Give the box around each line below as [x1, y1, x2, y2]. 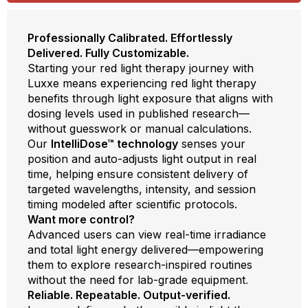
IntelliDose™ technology [51, 136, 178, 151]
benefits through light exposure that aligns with [27, 91, 273, 105]
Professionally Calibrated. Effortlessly [27, 30, 232, 45]
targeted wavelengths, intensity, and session [27, 181, 256, 196]
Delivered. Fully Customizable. [27, 45, 189, 60]
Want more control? [27, 212, 142, 226]
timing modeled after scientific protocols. [27, 197, 237, 211]
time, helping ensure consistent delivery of [27, 166, 248, 181]
